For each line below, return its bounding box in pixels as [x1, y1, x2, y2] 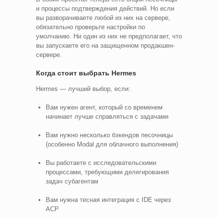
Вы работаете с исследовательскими [46, 159, 156, 166]
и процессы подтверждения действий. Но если [36, 4, 174, 12]
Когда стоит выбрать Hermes [36, 69, 136, 77]
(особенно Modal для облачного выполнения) [46, 140, 178, 148]
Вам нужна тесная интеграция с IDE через [46, 196, 171, 203]
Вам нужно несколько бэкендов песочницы [46, 131, 173, 139]
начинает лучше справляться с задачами [46, 112, 168, 120]
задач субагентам [46, 177, 98, 185]
